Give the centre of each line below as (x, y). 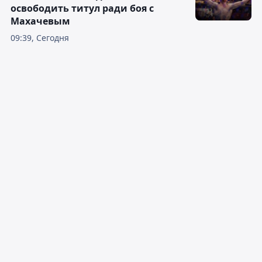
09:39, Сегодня (40, 38)
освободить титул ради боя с (82, 8)
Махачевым (40, 21)
